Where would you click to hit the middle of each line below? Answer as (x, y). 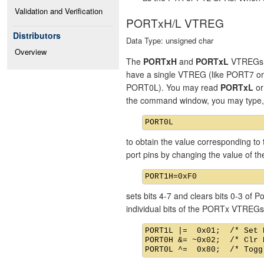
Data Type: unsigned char (170, 41)
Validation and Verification (59, 11)
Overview (31, 52)
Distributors (37, 35)
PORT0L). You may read (173, 88)
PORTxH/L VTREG (175, 23)
